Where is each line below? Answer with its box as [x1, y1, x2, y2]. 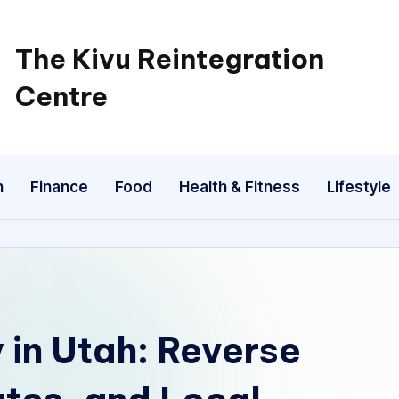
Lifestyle [327, 177, 391, 196]
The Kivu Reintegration [14, 42, 324, 76]
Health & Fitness [179, 177, 300, 196]
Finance [30, 177, 88, 196]
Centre [14, 79, 108, 113]
